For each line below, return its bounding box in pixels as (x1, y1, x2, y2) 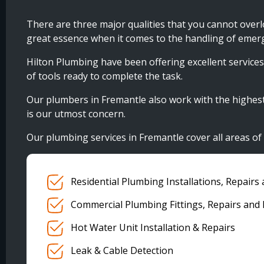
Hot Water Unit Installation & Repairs (71, 221, 235, 235)
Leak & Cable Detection (71, 244, 173, 258)
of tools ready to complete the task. (27, 70, 183, 83)
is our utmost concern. (27, 107, 126, 121)
